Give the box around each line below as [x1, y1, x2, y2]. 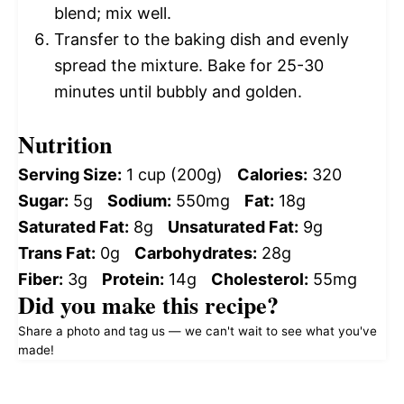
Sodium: [107, 191, 171, 210]
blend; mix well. [54, 4, 171, 23]
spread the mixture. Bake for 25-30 [54, 56, 324, 75]
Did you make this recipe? [18, 288, 279, 322]
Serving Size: [18, 165, 122, 184]
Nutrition [18, 127, 112, 161]
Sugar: [18, 191, 69, 210]
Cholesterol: [211, 270, 308, 289]
